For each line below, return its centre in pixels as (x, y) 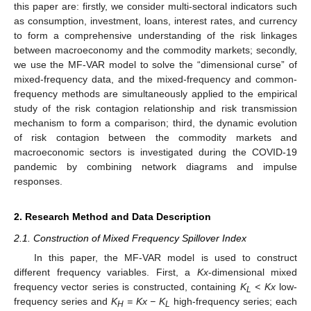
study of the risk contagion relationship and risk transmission (155, 108)
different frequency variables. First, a (106, 272)
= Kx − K (144, 301)
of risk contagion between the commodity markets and (155, 137)
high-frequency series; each (234, 301)
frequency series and (62, 301)
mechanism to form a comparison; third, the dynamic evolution (155, 123)
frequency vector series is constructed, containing (127, 287)
